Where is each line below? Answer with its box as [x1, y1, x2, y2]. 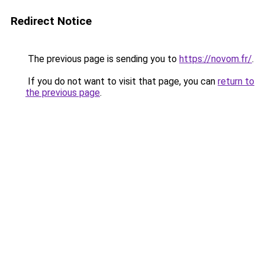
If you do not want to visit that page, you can [25, 76, 218, 87]
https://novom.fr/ [179, 53, 252, 64]
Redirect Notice [11, 14, 92, 28]
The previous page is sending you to [25, 53, 179, 64]
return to [218, 76, 254, 87]
